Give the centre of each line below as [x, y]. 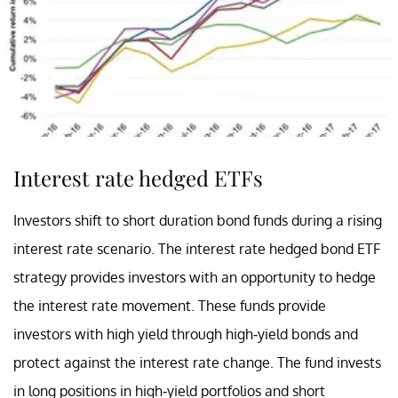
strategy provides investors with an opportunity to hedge [195, 277]
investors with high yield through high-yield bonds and [186, 334]
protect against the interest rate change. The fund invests [197, 362]
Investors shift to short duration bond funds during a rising [198, 220]
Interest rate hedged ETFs [138, 177]
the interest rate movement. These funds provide [170, 305]
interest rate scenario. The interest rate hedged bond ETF [197, 248]
